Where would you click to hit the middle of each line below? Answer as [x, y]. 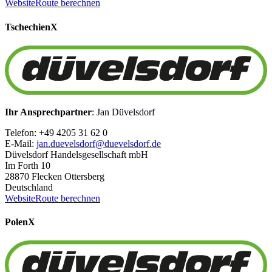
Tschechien [28, 27]
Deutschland [29, 187]
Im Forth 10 [28, 165]
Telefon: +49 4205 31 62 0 [56, 132]
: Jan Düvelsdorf [123, 112]
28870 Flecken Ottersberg [55, 176]
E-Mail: [21, 143]
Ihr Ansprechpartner [48, 112]
